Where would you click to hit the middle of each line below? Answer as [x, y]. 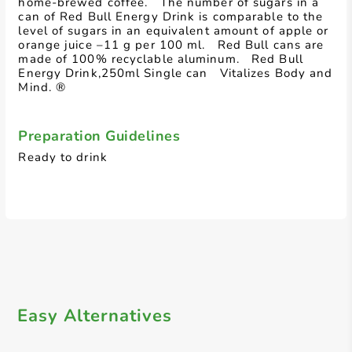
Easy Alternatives [95, 316]
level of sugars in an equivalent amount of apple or [174, 31]
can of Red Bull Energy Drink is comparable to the [171, 16]
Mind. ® [42, 87]
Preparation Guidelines [99, 136]
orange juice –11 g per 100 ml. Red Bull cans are [171, 45]
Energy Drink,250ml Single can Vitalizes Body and [176, 73]
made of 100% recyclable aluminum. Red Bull [161, 59]
